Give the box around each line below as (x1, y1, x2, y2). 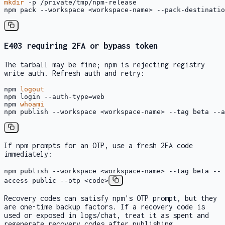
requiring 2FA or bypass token (22, 40, 158, 51)
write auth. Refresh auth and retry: (4, 68, 145, 77)
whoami (20, 100, 44, 108)
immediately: (4, 149, 52, 158)
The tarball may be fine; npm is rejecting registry (4, 60, 205, 69)
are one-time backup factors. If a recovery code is (4, 202, 205, 211)
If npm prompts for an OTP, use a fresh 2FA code (4, 141, 193, 150)
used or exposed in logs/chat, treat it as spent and (4, 211, 209, 220)
